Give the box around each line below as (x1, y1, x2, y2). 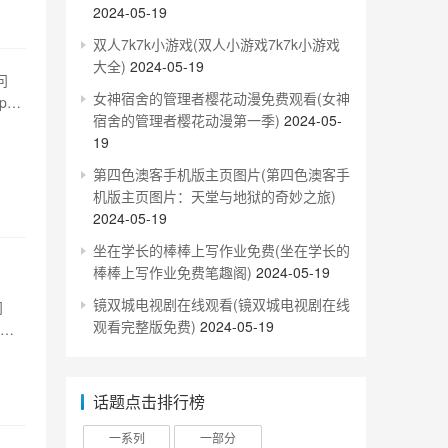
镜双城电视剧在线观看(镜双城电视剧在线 (93, 294, 350, 314)
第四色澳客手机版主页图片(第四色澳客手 (93, 164, 350, 184)
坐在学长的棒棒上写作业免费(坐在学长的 (93, 240, 350, 260)
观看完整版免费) (93, 316, 196, 336)
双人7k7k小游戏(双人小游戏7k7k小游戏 (93, 34, 340, 54)
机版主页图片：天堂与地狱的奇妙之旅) (93, 186, 336, 206)
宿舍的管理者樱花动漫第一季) (93, 110, 280, 130)
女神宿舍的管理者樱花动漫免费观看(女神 (93, 88, 350, 108)
